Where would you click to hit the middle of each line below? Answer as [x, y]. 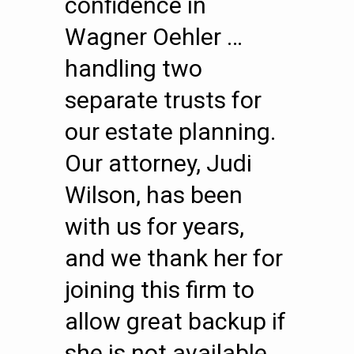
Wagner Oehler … [154, 37]
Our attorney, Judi [158, 163]
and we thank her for [174, 258]
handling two [134, 68]
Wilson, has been [154, 195]
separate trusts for [163, 100]
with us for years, [154, 226]
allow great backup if [175, 321]
